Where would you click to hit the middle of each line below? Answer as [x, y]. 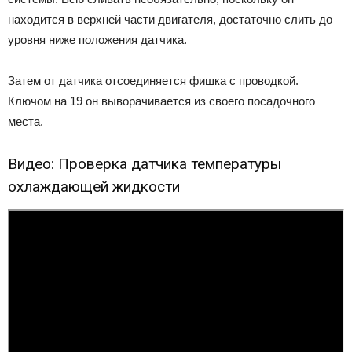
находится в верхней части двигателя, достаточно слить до [170, 19]
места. [26, 121]
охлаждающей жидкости [94, 186]
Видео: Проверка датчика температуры [145, 163]
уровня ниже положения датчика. [97, 39]
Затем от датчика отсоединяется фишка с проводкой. [153, 80]
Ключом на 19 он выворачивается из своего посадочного [161, 101]
